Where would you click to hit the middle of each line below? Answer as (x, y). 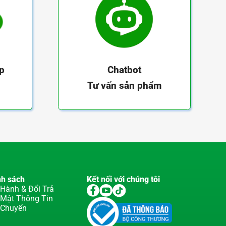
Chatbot (124, 70)
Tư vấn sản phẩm (124, 85)
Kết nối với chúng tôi (123, 179)
